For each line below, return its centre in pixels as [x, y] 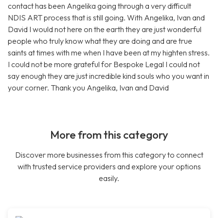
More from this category [109, 135]
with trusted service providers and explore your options [109, 167]
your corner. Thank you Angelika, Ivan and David [88, 88]
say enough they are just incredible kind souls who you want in [109, 76]
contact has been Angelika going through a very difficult [100, 6]
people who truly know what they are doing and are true [100, 41]
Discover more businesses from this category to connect [109, 155]
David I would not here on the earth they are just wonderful [105, 29]
